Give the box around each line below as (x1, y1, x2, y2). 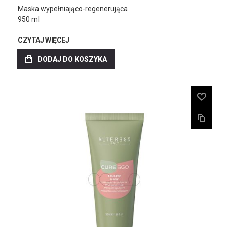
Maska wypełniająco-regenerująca (18, 5, 128, 13)
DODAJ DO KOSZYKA (37, 55, 107, 63)
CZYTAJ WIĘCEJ (18, 36, 69, 44)
